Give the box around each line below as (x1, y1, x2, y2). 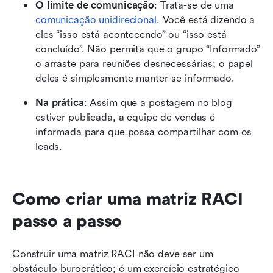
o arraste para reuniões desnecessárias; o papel (35, 57, 253, 69)
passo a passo (12, 211, 122, 231)
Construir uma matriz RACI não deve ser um (12, 247, 213, 260)
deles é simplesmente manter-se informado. (35, 72, 235, 84)
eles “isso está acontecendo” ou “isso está (35, 28, 227, 40)
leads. (35, 140, 63, 152)
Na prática (35, 96, 84, 108)
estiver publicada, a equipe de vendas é (35, 111, 216, 123)
